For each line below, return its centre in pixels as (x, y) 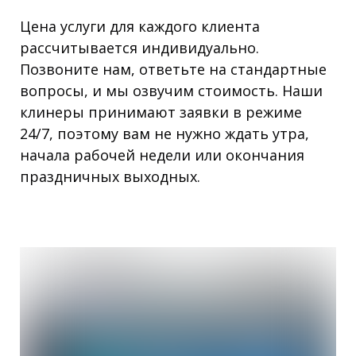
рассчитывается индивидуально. (139, 47)
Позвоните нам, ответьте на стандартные (173, 69)
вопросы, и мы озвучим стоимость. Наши (171, 90)
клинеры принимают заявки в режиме (161, 112)
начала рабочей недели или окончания (162, 155)
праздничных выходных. (110, 176)
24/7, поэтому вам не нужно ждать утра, (164, 133)
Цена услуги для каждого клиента (140, 26)
